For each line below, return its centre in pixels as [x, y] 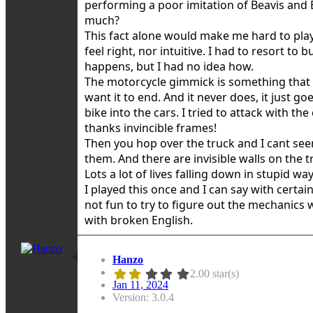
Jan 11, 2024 [140, 284]
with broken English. [139, 220]
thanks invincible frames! [151, 128]
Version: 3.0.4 [143, 297]
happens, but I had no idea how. [169, 66]
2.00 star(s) [214, 273]
